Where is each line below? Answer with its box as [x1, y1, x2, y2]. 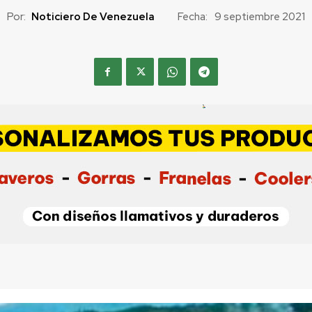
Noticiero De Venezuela [31, 9, 155, 24]
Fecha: [177, 9, 208, 24]
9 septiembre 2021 [214, 10, 305, 24]
